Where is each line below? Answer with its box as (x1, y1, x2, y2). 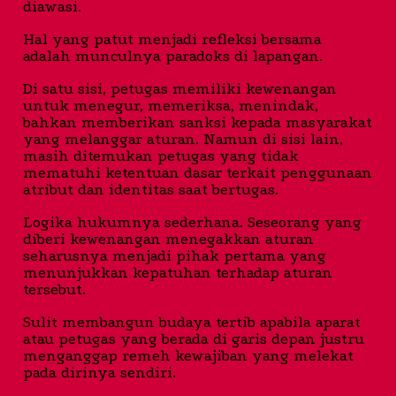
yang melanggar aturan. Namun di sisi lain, (23, 130, 343, 148)
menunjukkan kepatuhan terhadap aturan (23, 263, 332, 281)
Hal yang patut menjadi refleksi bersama (23, 30, 322, 48)
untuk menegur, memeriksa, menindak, (23, 96, 318, 114)
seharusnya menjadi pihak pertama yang (23, 247, 326, 264)
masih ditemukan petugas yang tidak (23, 147, 299, 164)
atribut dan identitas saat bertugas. (23, 180, 278, 198)
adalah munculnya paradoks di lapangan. (23, 47, 323, 65)
